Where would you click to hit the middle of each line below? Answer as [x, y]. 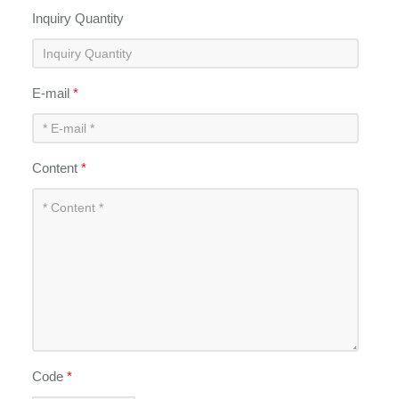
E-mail [53, 93]
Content [57, 167]
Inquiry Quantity [78, 18]
